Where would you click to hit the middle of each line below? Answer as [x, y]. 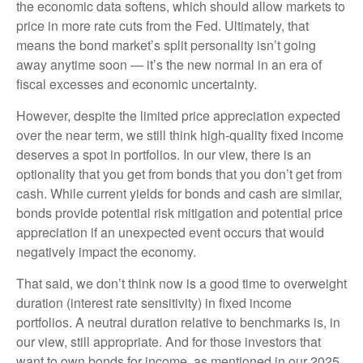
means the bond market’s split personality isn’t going [166, 45]
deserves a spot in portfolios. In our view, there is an [164, 154]
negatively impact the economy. [106, 251]
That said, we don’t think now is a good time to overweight [181, 283]
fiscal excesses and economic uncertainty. [137, 83]
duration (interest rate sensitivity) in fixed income [154, 302]
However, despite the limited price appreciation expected [178, 115]
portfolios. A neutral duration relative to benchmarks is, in [178, 322]
